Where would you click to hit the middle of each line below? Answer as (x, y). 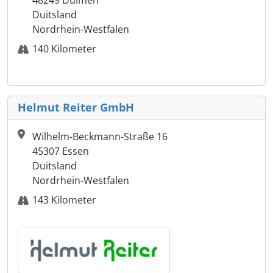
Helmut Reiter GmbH (76, 108)
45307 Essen (61, 151)
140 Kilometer (64, 49)
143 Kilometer (64, 200)
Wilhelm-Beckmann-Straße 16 (100, 137)
